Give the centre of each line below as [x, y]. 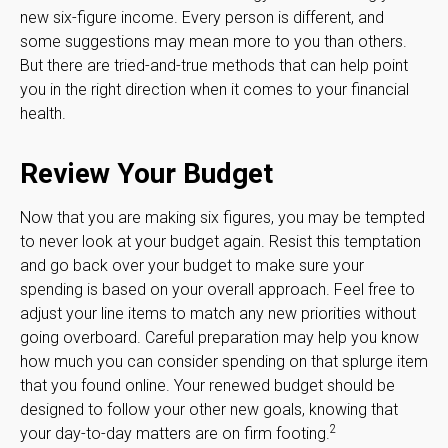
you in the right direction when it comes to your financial [214, 89]
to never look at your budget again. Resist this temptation [220, 241]
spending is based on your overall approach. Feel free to [217, 289]
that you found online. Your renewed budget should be [207, 385]
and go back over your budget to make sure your [192, 265]
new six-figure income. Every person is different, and [202, 17]
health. [43, 113]
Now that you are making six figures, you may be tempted [222, 217]
